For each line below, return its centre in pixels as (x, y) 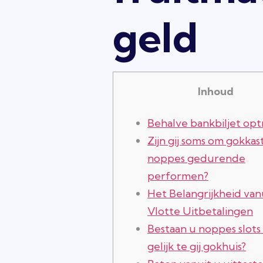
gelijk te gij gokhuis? (197, 246)
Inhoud (215, 91)
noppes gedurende (196, 158)
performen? (178, 176)
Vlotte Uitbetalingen (200, 211)
